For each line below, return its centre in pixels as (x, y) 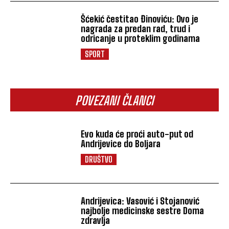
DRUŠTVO (99, 159)
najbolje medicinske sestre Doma (143, 211)
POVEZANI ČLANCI (114, 100)
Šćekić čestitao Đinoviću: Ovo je (140, 19)
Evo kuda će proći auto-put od (137, 134)
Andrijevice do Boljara (121, 143)
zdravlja (96, 221)
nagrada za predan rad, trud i (136, 29)
